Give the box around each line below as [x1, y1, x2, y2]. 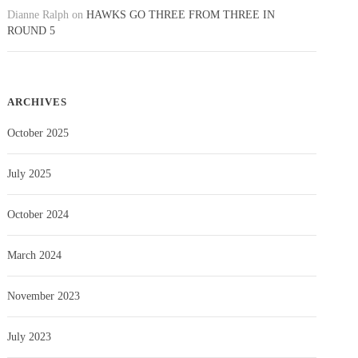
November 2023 [7, 289, 81, 302]
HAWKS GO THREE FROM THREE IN [86, 8, 276, 21]
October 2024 [7, 208, 70, 221]
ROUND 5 [7, 24, 56, 37]
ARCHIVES [7, 95, 68, 108]
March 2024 [7, 249, 62, 261]
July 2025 [7, 167, 52, 180]
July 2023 [7, 330, 52, 343]
